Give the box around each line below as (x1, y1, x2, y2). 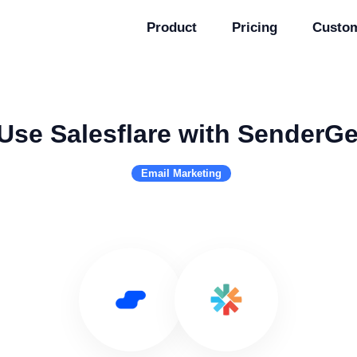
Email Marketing (140, 167, 222, 179)
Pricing (232, 20, 277, 35)
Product (147, 20, 197, 35)
